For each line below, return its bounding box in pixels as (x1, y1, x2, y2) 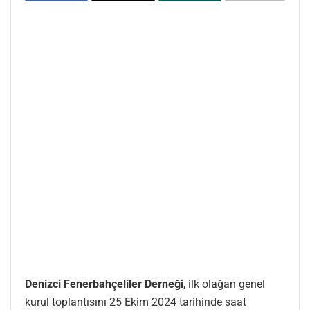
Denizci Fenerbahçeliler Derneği (25, 277, 183, 291)
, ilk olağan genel (183, 277, 265, 291)
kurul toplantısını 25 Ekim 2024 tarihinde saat (25, 295, 246, 309)
